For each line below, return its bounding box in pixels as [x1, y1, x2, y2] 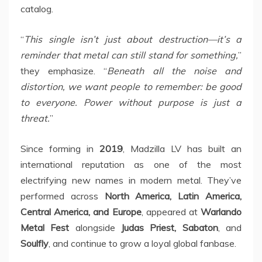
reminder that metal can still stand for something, [20, 49, 238, 61]
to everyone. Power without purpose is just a [20, 96, 242, 109]
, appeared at [141, 206, 201, 218]
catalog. [20, 3, 53, 15]
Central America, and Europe [20, 206, 142, 218]
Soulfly [20, 237, 49, 250]
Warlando [201, 206, 242, 218]
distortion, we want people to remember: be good [20, 81, 242, 93]
